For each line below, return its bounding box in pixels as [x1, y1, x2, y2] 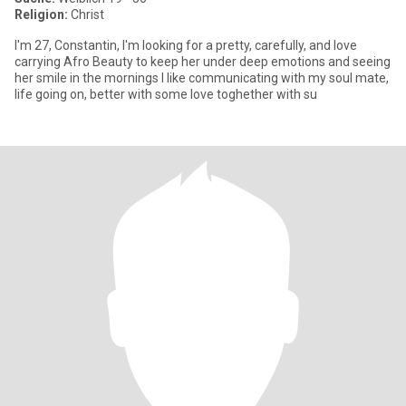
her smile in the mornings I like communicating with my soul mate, [14, 71, 389, 85]
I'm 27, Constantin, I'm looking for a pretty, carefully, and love [14, 38, 357, 53]
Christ [68, 7, 104, 22]
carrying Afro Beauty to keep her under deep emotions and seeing [14, 54, 391, 69]
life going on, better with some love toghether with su [14, 87, 317, 101]
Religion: [14, 7, 68, 22]
